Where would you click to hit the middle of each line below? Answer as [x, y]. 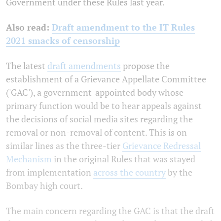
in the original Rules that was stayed [124, 159]
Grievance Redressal [162, 145]
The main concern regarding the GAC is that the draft [110, 210]
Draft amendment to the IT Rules [123, 27]
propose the [145, 65]
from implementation [50, 172]
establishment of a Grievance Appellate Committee [106, 79]
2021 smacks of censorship [63, 40]
